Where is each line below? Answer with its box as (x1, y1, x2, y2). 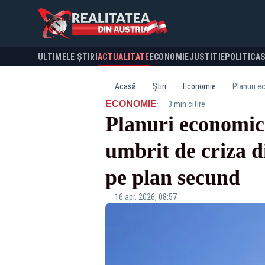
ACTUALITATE (97, 52, 150, 62)
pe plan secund (105, 166, 240, 189)
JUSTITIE (189, 52, 225, 62)
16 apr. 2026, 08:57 (114, 192, 177, 202)
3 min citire (167, 99, 205, 109)
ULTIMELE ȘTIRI (38, 52, 98, 62)
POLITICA (225, 52, 261, 62)
